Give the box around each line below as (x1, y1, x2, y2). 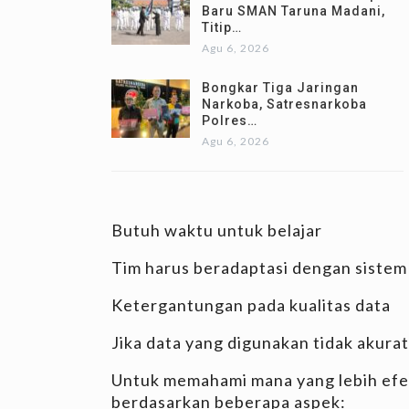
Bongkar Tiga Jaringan (202, 79, 359, 95)
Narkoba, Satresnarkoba (202, 96, 367, 111)
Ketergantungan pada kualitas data (111, 294, 391, 315)
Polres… (202, 112, 257, 128)
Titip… (202, 19, 242, 35)
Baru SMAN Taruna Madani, (202, 3, 385, 18)
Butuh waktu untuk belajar (111, 219, 326, 240)
